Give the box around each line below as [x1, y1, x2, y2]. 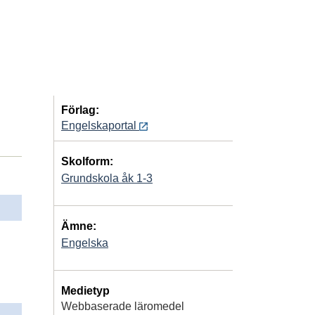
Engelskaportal [61, 119, 139, 131]
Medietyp [61, 284, 110, 297]
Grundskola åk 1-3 [61, 172, 153, 184]
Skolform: [61, 155, 113, 167]
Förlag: [61, 103, 99, 116]
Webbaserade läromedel [61, 300, 184, 312]
